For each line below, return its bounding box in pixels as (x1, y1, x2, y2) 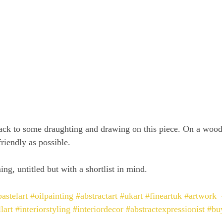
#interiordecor (73, 204, 123, 215)
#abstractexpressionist (126, 204, 205, 215)
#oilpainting (30, 191, 73, 201)
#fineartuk (145, 191, 182, 201)
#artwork (184, 191, 217, 201)
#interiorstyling (15, 204, 70, 215)
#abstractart (76, 191, 117, 201)
